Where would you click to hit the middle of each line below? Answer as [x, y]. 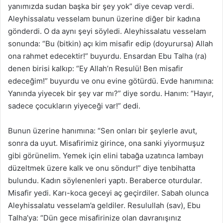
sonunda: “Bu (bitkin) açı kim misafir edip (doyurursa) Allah [111, 44]
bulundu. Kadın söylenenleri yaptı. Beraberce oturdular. [105, 181]
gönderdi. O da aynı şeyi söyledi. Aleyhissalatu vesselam [107, 31]
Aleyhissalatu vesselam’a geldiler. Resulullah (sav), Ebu [104, 206]
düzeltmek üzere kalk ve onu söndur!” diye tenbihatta [102, 168]
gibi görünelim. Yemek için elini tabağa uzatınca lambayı [106, 156]
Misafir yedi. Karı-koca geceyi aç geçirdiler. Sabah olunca [108, 193]
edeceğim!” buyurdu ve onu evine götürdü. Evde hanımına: [111, 81]
